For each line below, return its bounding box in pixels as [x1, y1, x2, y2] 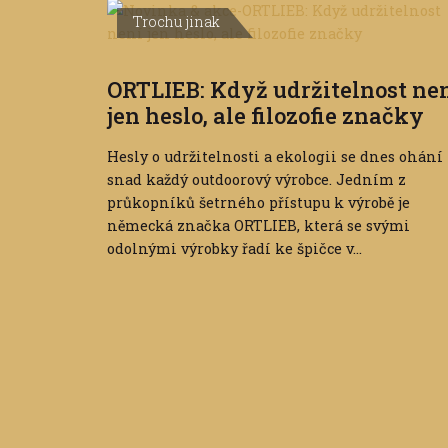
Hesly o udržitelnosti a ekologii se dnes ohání [107, 147, 443, 167]
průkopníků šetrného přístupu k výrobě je [107, 193, 410, 213]
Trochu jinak [133, 12, 220, 32]
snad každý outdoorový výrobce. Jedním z [107, 170, 406, 190]
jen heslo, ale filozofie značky [107, 101, 424, 131]
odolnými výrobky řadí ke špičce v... [107, 239, 362, 259]
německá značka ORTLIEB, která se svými [107, 216, 410, 236]
